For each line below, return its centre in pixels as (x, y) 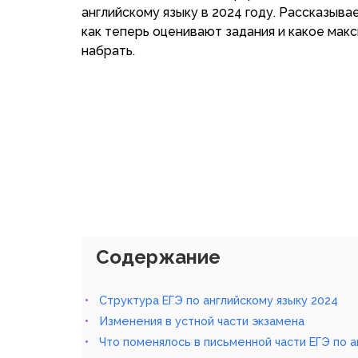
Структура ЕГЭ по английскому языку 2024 (219, 300)
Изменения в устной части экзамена (202, 321)
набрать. (108, 51)
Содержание (158, 257)
